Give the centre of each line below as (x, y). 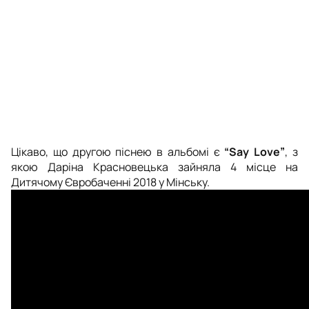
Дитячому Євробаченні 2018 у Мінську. (110, 182)
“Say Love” (255, 151)
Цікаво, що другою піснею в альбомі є (118, 151)
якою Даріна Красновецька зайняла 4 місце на (154, 167)
